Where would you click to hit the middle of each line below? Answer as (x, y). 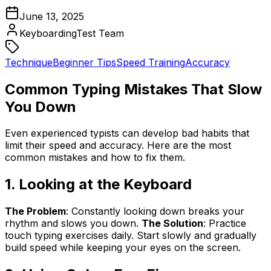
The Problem (35, 211)
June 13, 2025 (52, 16)
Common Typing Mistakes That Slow (133, 89)
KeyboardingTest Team (72, 33)
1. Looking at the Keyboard (98, 184)
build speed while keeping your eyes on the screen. (123, 248)
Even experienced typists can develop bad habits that (127, 133)
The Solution (172, 224)
